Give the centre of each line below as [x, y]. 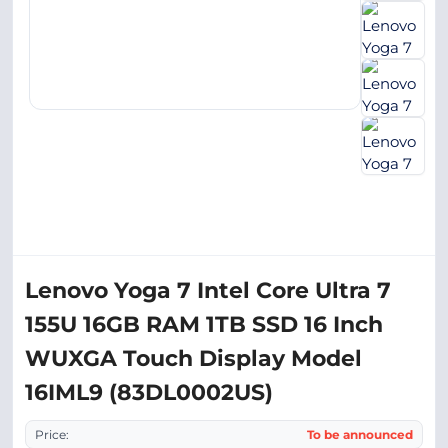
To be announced [360, 434]
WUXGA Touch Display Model [193, 358]
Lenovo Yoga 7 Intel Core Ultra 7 [208, 290]
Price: [52, 434]
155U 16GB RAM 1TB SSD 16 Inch [204, 324]
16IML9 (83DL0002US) [149, 392]
